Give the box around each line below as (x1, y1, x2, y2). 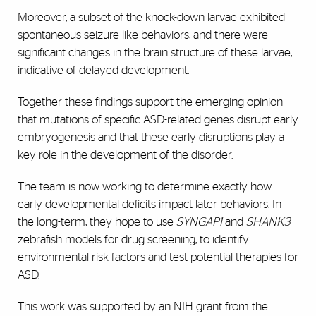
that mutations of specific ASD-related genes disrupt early (18, 114, 298, 126)
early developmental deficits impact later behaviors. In (18, 198, 281, 211)
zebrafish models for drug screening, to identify (18, 233, 249, 246)
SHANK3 (246, 216, 290, 229)
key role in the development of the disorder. (18, 149, 233, 162)
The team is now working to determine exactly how (18, 181, 272, 193)
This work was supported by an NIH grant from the (18, 300, 268, 313)
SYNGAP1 (176, 216, 222, 229)
